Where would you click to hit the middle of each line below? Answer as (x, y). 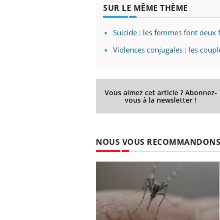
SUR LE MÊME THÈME (146, 8)
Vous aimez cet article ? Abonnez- (161, 92)
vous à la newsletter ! (161, 100)
